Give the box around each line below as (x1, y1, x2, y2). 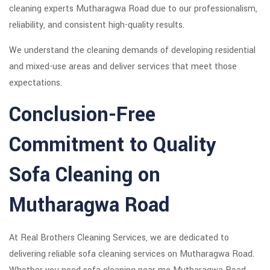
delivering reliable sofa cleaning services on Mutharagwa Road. (9, 248, 254, 261)
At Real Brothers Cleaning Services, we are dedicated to (9, 231, 229, 245)
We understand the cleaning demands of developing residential (9, 44, 256, 57)
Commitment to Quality (9, 131, 216, 160)
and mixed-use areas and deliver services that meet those (9, 60, 237, 74)
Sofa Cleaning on (9, 161, 160, 190)
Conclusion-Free (9, 101, 155, 130)
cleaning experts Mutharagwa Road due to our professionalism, (9, 2, 257, 16)
